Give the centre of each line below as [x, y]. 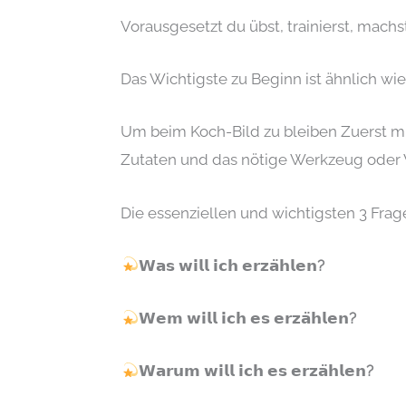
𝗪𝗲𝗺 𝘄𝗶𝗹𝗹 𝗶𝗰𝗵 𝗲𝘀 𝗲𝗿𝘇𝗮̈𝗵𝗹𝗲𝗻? [247, 318]
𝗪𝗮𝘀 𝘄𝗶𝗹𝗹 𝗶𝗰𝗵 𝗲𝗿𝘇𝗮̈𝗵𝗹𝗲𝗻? [231, 265]
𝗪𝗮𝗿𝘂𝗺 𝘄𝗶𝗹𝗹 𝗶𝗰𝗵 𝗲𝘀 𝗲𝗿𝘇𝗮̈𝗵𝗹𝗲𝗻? [256, 371]
